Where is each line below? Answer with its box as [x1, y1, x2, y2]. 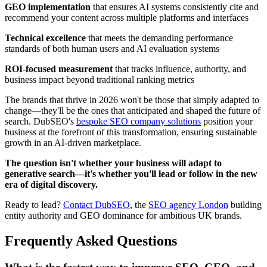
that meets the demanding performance [86, 32, 233, 43]
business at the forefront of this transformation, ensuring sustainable [5, 126, 257, 137]
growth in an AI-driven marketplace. [5, 137, 141, 148]
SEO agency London [148, 199, 228, 210]
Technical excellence [5, 32, 86, 43]
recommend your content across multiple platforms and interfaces [5, 12, 249, 23]
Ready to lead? [5, 199, 63, 210]
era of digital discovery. [5, 179, 98, 190]
